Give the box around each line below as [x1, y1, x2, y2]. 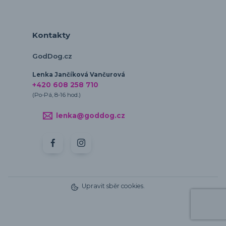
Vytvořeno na [64, 209, 103, 216]
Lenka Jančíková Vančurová [32, 71, 125, 79]
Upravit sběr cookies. [81, 182, 145, 190]
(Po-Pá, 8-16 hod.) [32, 91, 81, 99]
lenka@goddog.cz [55, 111, 125, 120]
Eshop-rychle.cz [118, 209, 162, 216]
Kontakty [32, 30, 70, 40]
